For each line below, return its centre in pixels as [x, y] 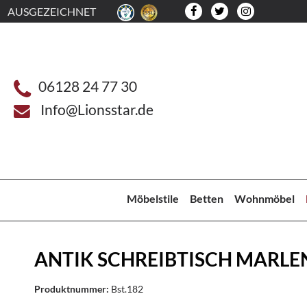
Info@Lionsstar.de [97, 109]
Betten [207, 198]
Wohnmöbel [265, 198]
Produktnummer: [73, 288]
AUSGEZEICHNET [52, 11]
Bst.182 [127, 288]
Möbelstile [153, 198]
